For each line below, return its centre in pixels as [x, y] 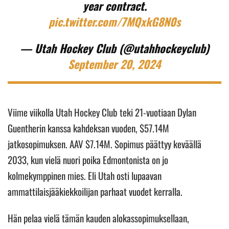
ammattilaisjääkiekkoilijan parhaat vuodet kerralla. [96, 191]
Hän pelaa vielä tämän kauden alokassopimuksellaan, [98, 217]
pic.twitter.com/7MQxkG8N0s [114, 21]
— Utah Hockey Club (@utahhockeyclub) [114, 48]
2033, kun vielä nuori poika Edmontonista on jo [88, 159]
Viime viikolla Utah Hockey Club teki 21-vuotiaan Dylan [102, 112]
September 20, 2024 [114, 64]
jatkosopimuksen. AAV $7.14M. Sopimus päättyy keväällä [105, 143]
